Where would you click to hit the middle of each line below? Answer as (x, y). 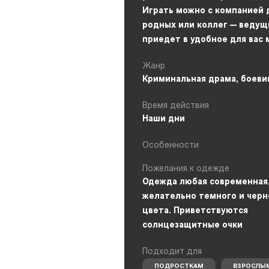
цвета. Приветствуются (195, 211)
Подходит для (172, 252)
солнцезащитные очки (192, 225)
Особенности (171, 146)
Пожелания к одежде (186, 169)
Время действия (176, 106)
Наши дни (164, 119)
